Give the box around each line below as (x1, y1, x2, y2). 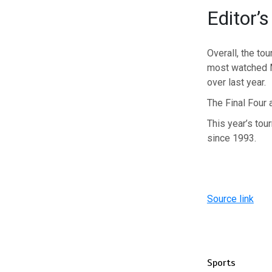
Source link (206, 192, 254, 205)
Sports (206, 256, 236, 269)
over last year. (206, 76, 266, 88)
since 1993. (206, 132, 256, 144)
